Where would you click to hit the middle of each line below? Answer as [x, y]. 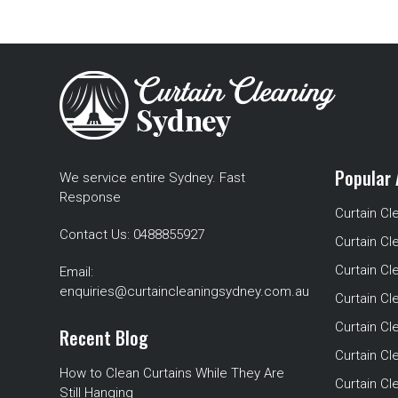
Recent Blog [104, 338]
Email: [77, 272]
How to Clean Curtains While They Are [172, 373]
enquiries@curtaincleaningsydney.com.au [185, 291]
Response [91, 197]
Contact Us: [97, 235]
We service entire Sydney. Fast [153, 178]
